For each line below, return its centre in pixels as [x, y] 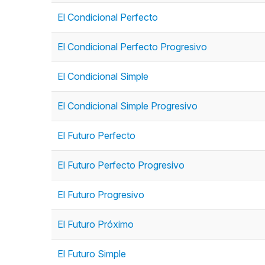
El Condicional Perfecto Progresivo [132, 47]
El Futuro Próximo [96, 224]
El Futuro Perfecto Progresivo [121, 165]
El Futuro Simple [92, 254]
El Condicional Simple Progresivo [127, 106]
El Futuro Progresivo [101, 195]
